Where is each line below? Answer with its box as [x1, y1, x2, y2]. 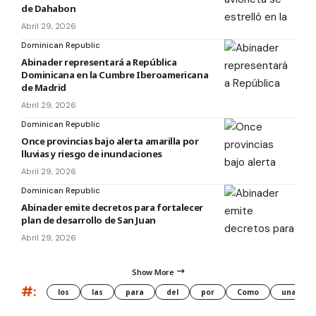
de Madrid [21, 80, 66, 94]
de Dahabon [21, 1, 76, 15]
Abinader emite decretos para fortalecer [21, 200, 203, 214]
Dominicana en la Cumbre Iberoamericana [21, 68, 209, 81]
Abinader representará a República [21, 55, 177, 68]
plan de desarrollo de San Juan [21, 213, 156, 226]
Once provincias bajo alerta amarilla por [21, 134, 199, 147]
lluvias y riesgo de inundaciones [21, 147, 162, 160]
